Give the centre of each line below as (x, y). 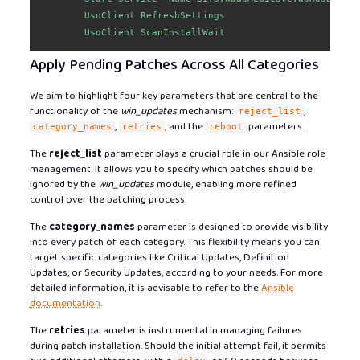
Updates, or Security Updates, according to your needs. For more (176, 273)
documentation (65, 304)
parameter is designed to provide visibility (231, 227)
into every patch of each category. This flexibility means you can (174, 243)
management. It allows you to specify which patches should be (171, 170)
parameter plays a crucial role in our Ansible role (213, 154)
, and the (185, 127)
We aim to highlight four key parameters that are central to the (174, 96)
